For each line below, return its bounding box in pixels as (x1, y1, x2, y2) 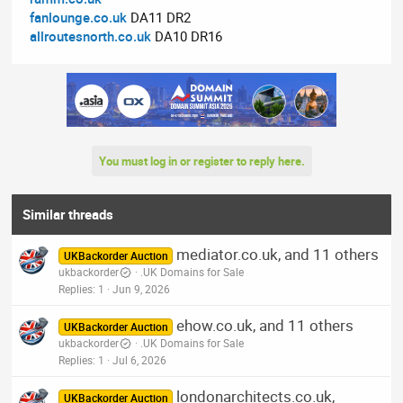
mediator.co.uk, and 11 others (175, 244, 379, 265)
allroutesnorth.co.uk (30, 27, 152, 46)
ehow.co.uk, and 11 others (175, 315, 354, 336)
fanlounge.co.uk (30, 8, 128, 27)
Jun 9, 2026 (112, 282, 171, 297)
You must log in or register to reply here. (98, 153, 305, 170)
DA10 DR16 (151, 27, 223, 46)
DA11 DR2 (127, 8, 192, 27)
